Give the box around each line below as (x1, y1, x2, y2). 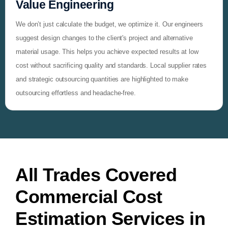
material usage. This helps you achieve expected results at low (16, 47, 198, 55)
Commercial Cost (15, 186, 162, 207)
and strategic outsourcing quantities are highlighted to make (16, 75, 188, 83)
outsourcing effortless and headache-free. (16, 89, 136, 97)
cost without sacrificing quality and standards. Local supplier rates (16, 61, 207, 69)
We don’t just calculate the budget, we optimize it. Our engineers (16, 20, 203, 28)
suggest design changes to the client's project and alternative (16, 34, 193, 42)
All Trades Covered (15, 164, 177, 185)
